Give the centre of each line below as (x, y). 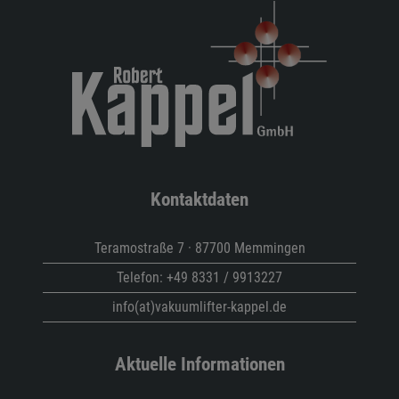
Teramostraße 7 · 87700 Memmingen (199, 248)
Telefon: (142, 277)
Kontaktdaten (199, 199)
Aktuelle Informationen (199, 363)
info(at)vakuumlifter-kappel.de (199, 306)
